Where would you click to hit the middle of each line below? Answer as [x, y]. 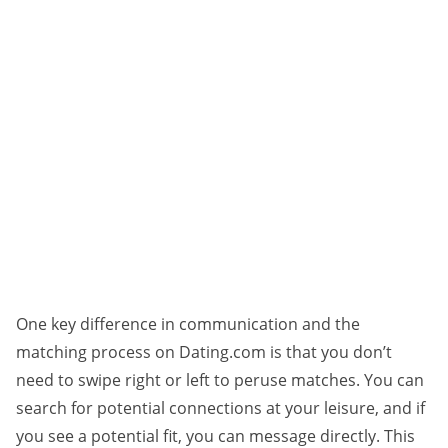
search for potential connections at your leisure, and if [220, 408]
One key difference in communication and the [188, 324]
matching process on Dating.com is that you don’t [204, 352]
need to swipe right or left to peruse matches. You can [220, 380]
